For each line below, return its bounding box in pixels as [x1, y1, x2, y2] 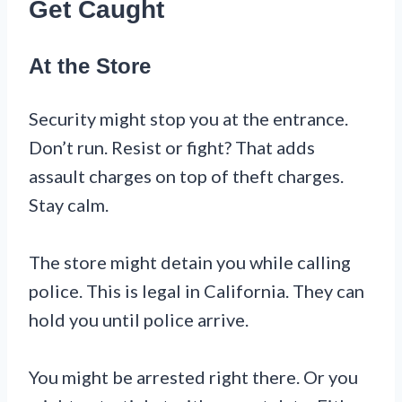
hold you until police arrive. [29, 308, 249, 330]
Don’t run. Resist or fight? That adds [29, 135, 315, 158]
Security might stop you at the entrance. [29, 107, 348, 129]
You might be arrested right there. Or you [29, 365, 358, 388]
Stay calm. [29, 193, 109, 215]
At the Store [29, 53, 151, 78]
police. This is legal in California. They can [29, 279, 364, 301]
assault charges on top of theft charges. [29, 164, 344, 187]
